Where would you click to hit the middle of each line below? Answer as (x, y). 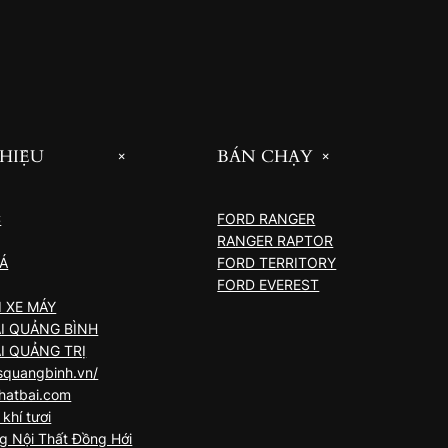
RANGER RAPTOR (275, 241)
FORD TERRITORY (277, 263)
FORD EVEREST (268, 285)
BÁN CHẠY (265, 157)
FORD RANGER (266, 219)
